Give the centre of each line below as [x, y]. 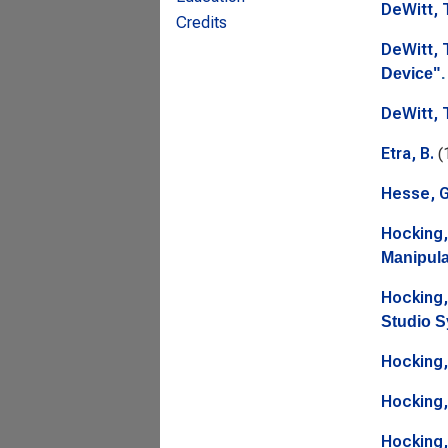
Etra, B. [407, 153]
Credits [201, 23]
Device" [410, 73]
